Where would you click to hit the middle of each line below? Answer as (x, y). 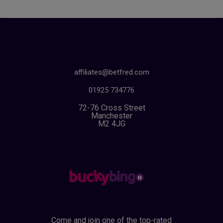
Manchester (111, 116)
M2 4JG (111, 124)
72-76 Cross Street (111, 108)
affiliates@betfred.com (111, 72)
